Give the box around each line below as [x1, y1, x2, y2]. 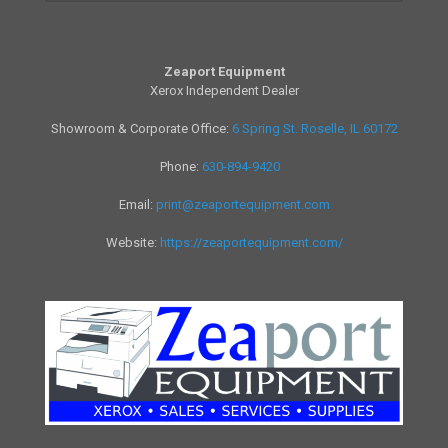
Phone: [159, 158, 202, 174]
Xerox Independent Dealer [149, 82, 299, 98]
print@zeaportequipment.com [155, 196, 330, 212]
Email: [118, 196, 156, 212]
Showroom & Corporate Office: [50, 120, 232, 136]
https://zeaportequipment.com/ [159, 234, 343, 250]
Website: [105, 234, 160, 250]
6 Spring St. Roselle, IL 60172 [231, 120, 398, 136]
